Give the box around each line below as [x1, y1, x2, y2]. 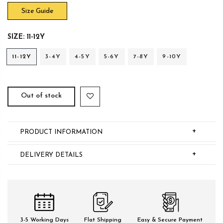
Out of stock [21, 92, 62, 100]
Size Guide [21, 7, 53, 15]
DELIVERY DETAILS [20, 151, 83, 158]
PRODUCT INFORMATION [20, 128, 103, 135]
